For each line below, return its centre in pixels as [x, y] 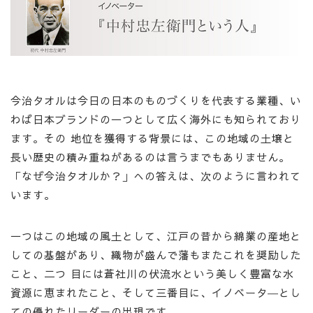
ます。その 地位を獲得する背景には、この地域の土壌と [152, 138]
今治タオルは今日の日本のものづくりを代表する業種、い [156, 101]
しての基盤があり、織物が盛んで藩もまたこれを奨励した [156, 255]
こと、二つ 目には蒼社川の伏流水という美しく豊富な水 [152, 274]
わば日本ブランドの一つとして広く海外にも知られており [156, 119]
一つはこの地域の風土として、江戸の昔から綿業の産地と [156, 236]
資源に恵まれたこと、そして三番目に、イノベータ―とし [156, 293]
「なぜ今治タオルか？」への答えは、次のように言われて [156, 176]
